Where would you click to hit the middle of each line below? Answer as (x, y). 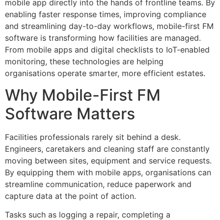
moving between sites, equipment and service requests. (108, 161)
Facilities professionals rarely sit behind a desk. (93, 137)
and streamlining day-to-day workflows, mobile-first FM (109, 26)
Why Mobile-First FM (83, 95)
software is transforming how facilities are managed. (103, 38)
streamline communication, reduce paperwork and (98, 184)
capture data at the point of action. (70, 196)
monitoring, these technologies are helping (84, 61)
